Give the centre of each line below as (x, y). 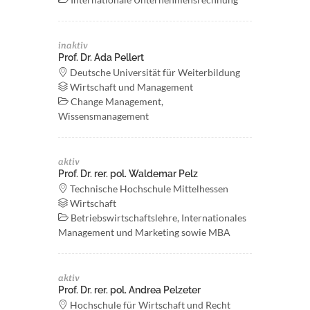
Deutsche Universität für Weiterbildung (154, 72)
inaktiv (73, 45)
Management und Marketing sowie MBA (144, 232)
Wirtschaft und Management (130, 87)
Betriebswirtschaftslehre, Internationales (157, 218)
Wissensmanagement (103, 116)
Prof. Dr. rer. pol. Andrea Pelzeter (129, 290)
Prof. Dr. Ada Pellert (101, 57)
